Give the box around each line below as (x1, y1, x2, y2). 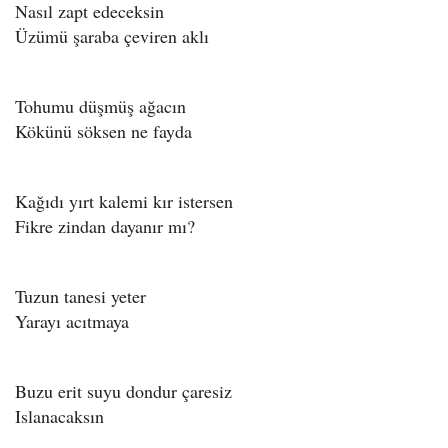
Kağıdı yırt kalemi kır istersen (15, 188, 233, 213)
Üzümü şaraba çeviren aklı (15, 23, 209, 48)
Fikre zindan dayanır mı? (15, 213, 195, 238)
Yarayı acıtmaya (15, 308, 129, 333)
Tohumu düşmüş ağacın (15, 93, 186, 118)
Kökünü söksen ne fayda (15, 118, 192, 143)
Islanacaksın (15, 403, 104, 428)
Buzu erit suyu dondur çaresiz (15, 378, 232, 403)
